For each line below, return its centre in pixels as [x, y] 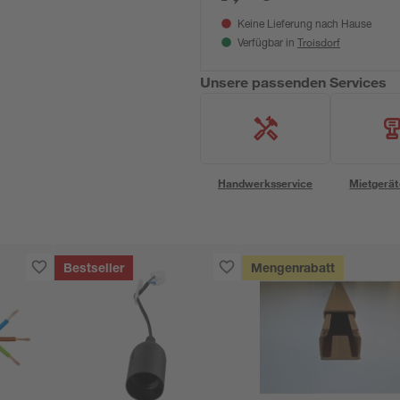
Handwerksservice [265, 183]
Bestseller [94, 270]
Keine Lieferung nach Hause [304, 25]
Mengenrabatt [293, 270]
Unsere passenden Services [294, 82]
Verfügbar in [267, 44]
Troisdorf [319, 42]
